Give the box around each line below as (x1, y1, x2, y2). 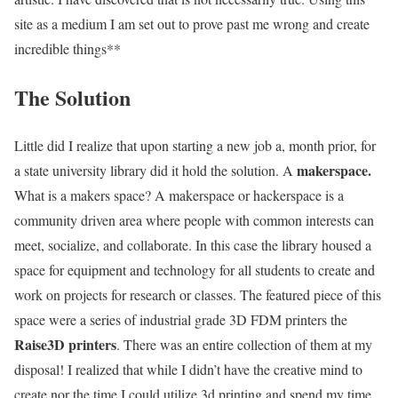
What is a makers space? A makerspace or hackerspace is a (14, 186, 344, 205)
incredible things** (14, 38, 121, 58)
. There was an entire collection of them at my (116, 335, 372, 354)
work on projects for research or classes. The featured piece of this (14, 285, 381, 305)
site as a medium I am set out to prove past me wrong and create (14, 13, 370, 33)
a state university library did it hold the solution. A (14, 161, 297, 180)
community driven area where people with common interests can (14, 211, 374, 230)
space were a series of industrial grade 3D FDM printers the (14, 310, 347, 330)
